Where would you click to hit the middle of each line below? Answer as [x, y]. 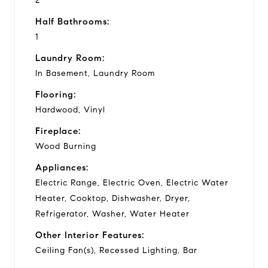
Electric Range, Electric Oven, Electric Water [132, 182]
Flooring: [56, 94]
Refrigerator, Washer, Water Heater [112, 214]
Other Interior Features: [90, 235]
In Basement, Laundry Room [95, 73]
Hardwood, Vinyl [70, 109]
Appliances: [62, 167]
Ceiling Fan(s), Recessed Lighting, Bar [116, 250]
